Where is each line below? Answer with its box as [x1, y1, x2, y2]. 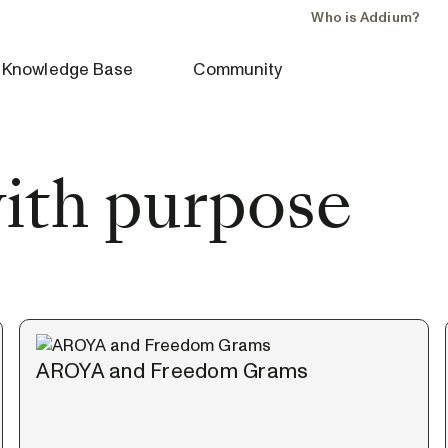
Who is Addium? [311, 7, 420, 27]
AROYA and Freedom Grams [35, 357, 309, 386]
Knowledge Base [2, 58, 134, 81]
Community [193, 58, 283, 81]
